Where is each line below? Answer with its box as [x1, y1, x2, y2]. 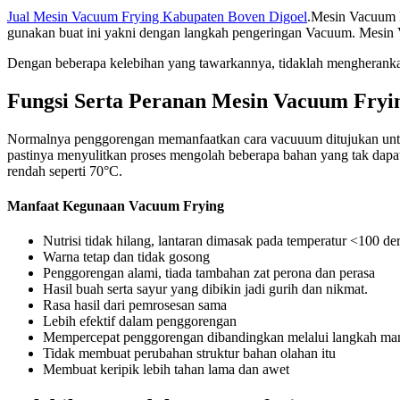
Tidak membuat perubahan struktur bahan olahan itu [43, 346, 336, 362]
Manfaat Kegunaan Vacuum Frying [7, 197, 224, 213]
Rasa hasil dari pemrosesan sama [43, 297, 227, 313]
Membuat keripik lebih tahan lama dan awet [43, 362, 289, 378]
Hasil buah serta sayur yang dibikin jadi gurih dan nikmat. [43, 281, 368, 297]
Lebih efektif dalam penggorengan [43, 313, 237, 329]
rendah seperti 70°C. [7, 162, 122, 179]
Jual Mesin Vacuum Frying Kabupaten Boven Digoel [7, 8, 307, 24]
